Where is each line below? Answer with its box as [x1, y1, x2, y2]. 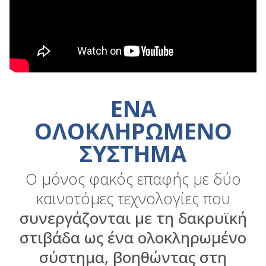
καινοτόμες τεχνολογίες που [36, 188, 230, 210]
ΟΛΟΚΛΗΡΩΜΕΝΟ [34, 115, 232, 147]
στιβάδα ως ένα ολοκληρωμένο [20, 227, 246, 249]
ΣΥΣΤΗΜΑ [80, 138, 186, 169]
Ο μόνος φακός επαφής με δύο [25, 168, 241, 190]
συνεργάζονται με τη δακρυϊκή [19, 207, 247, 229]
